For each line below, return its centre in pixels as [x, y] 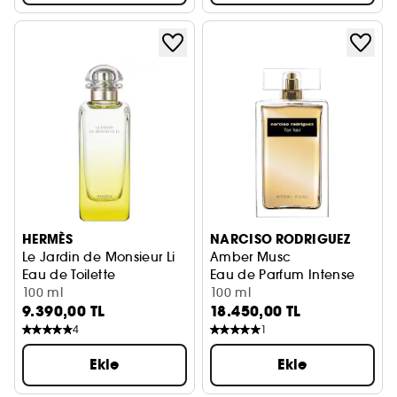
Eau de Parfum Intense [283, 275]
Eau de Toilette [69, 275]
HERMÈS [48, 239]
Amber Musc [251, 257]
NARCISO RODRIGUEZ [280, 239]
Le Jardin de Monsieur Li [99, 257]
